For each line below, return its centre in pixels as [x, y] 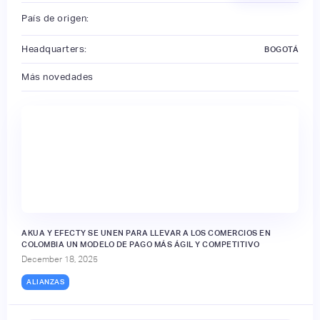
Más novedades [57, 76]
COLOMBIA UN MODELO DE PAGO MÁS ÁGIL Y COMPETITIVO [141, 244]
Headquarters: [54, 49]
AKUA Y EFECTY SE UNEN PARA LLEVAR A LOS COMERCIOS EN [146, 232]
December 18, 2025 [60, 259]
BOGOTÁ [281, 49]
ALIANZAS [45, 281]
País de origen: [55, 19]
